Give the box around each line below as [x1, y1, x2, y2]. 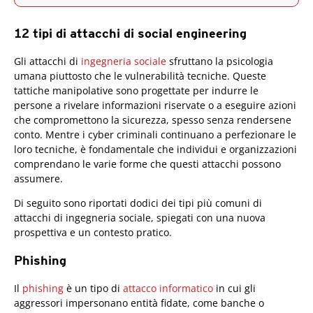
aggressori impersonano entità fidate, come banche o [14, 296, 264, 310]
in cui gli [213, 281, 256, 295]
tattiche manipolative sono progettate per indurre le [14, 83, 259, 97]
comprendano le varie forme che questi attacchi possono [14, 156, 281, 170]
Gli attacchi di [14, 54, 81, 68]
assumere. [14, 171, 63, 185]
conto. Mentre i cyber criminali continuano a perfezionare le [14, 127, 296, 141]
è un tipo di [64, 281, 123, 295]
